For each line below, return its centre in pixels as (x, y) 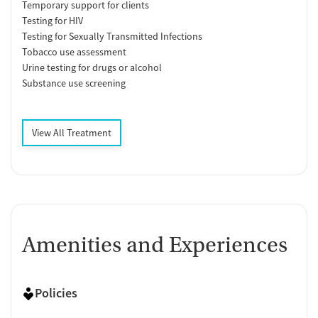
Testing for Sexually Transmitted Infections (112, 37)
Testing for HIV (53, 21)
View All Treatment (72, 133)
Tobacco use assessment (74, 52)
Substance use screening (74, 83)
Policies (56, 293)
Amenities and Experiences (155, 245)
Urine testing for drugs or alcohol (92, 68)
